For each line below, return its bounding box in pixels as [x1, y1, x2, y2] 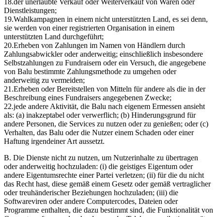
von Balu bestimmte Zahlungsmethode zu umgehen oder [4, 67, 176, 76]
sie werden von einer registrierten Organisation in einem [4, 23, 174, 32]
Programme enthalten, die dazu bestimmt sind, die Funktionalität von [4, 205, 213, 214]
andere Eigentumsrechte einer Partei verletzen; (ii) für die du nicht [4, 170, 204, 179]
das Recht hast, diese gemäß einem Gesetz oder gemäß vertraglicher [4, 179, 211, 188]
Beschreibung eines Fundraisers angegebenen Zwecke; [4, 93, 171, 102]
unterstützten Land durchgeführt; [4, 32, 104, 41]
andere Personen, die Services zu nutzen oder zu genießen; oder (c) [4, 119, 208, 128]
